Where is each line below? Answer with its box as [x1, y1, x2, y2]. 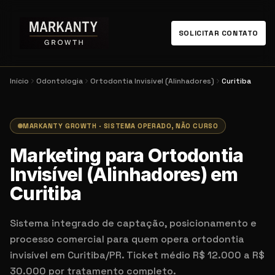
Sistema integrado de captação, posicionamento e [10, 217, 257, 230]
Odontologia [36, 76, 83, 86]
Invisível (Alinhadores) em [10, 163, 238, 185]
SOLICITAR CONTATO [178, 28, 258, 38]
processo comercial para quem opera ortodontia [10, 233, 244, 246]
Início [10, 76, 29, 86]
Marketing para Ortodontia [10, 144, 244, 166]
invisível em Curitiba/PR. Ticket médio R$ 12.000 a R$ [10, 249, 265, 261]
